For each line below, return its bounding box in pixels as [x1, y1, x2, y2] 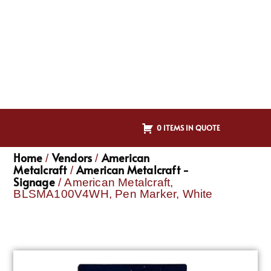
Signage [13, 174, 55, 190]
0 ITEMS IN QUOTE [157, 122, 220, 132]
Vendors [51, 150, 93, 166]
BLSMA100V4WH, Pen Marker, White [13, 188, 213, 201]
